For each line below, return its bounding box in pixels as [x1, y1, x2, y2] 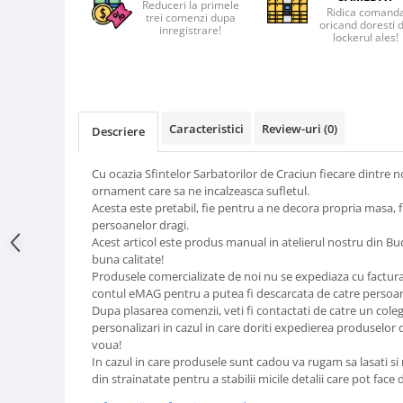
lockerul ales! [333, 30, 399, 46]
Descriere [92, 123, 145, 140]
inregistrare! [159, 22, 222, 39]
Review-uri [262, 121, 324, 138]
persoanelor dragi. [92, 217, 192, 234]
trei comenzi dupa [145, 10, 236, 26]
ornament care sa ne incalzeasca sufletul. [92, 183, 312, 200]
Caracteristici [169, 121, 244, 138]
